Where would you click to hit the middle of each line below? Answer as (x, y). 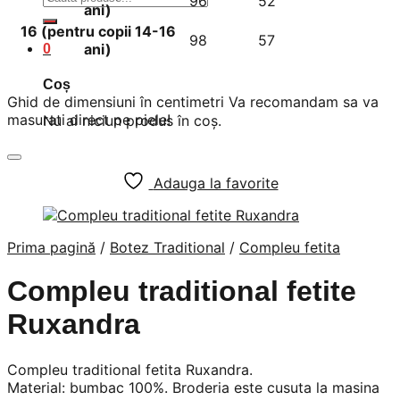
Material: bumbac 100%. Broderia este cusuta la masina (193, 387)
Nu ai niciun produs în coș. (132, 120)
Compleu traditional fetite (182, 292)
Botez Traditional (167, 247)
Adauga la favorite (216, 183)
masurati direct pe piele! (89, 119)
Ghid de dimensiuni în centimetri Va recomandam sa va (193, 101)
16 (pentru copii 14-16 (98, 31)
